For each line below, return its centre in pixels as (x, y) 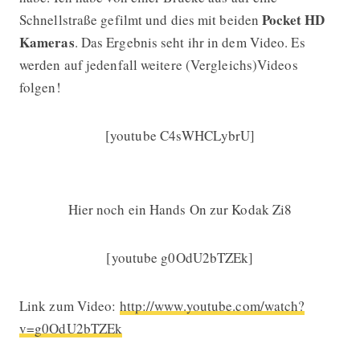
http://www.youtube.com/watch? (212, 305)
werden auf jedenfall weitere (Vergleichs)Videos (158, 64)
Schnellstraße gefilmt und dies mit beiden (141, 19)
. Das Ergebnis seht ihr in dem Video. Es (190, 42)
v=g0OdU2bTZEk (71, 328)
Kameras (47, 42)
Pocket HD (294, 19)
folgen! (40, 87)
